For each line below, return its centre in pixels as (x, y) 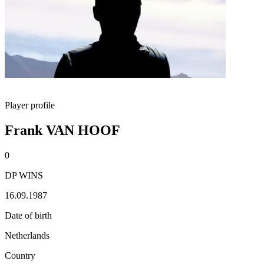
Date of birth (28, 215)
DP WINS (24, 175)
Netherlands (27, 235)
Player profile (30, 105)
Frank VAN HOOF (62, 130)
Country (20, 255)
